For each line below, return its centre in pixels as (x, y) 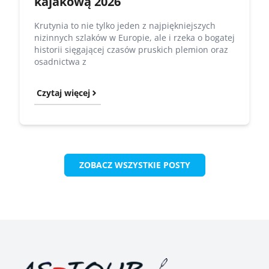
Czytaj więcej (63, 92)
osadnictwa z (60, 61)
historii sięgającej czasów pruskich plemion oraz (131, 49)
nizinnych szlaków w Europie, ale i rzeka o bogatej (134, 37)
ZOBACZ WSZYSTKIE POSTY (134, 165)
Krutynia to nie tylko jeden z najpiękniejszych (125, 25)
